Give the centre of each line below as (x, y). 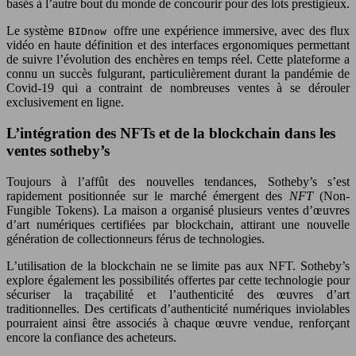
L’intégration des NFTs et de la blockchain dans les (171, 133)
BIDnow (91, 32)
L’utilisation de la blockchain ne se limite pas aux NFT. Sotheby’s (178, 265)
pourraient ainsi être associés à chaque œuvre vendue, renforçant (178, 323)
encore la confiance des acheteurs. (91, 337)
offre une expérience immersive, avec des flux (232, 31)
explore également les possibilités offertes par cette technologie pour (178, 280)
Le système (37, 31)
